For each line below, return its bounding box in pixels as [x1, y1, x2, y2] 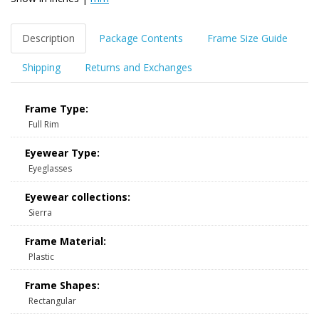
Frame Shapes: [25, 278, 100, 293]
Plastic [28, 251, 54, 263]
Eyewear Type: [25, 146, 100, 160]
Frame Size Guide [207, 31, 288, 46]
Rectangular [28, 295, 76, 308]
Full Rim [28, 118, 59, 131]
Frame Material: [25, 234, 106, 249]
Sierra [28, 206, 52, 219]
